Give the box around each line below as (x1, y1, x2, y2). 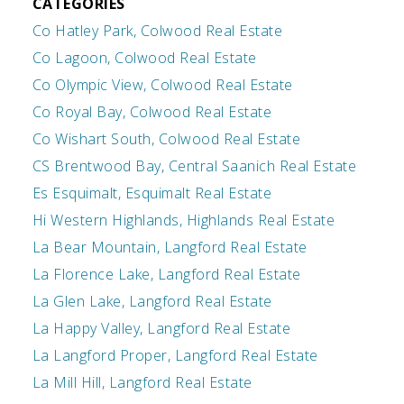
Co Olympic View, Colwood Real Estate (32, 75, 293, 96)
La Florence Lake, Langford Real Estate (32, 264, 301, 285)
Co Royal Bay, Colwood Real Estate (32, 102, 272, 123)
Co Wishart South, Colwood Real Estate (32, 129, 301, 150)
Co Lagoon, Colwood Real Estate (32, 48, 257, 69)
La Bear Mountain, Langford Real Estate (32, 237, 308, 258)
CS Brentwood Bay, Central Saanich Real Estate (32, 156, 357, 177)
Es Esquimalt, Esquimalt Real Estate (32, 183, 272, 204)
